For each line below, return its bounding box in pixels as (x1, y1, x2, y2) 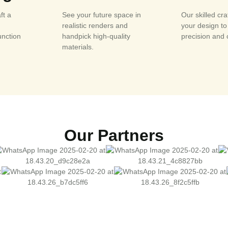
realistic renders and (62, 21, 128, 30)
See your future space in (62, 10, 141, 19)
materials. (62, 42, 94, 51)
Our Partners (64, 126, 164, 145)
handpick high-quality (62, 32, 130, 40)
